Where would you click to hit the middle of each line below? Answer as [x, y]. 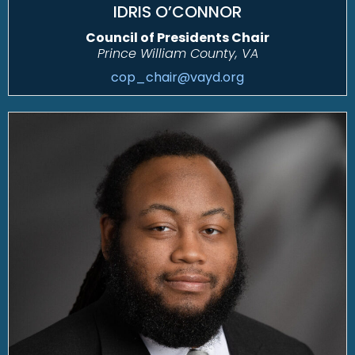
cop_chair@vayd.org [177, 77]
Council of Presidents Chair [177, 37]
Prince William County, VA [177, 53]
